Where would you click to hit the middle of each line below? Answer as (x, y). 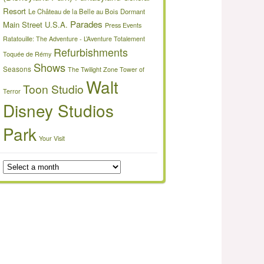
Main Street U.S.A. (35, 24)
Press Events (123, 25)
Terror (12, 91)
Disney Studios (58, 110)
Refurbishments (91, 52)
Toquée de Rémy (27, 54)
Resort (14, 11)
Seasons (17, 69)
